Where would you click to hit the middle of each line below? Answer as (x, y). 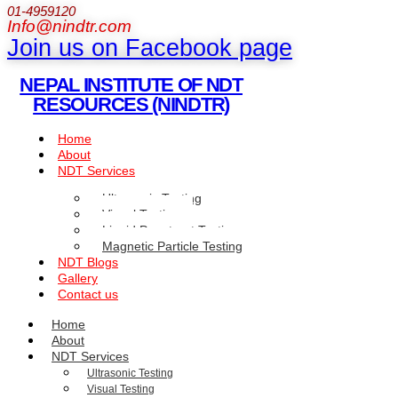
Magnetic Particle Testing (172, 247)
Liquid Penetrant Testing (170, 231)
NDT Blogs (88, 263)
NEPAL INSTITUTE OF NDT (131, 84)
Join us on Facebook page (150, 48)
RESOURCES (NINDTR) (131, 104)
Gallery (78, 279)
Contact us (88, 295)
